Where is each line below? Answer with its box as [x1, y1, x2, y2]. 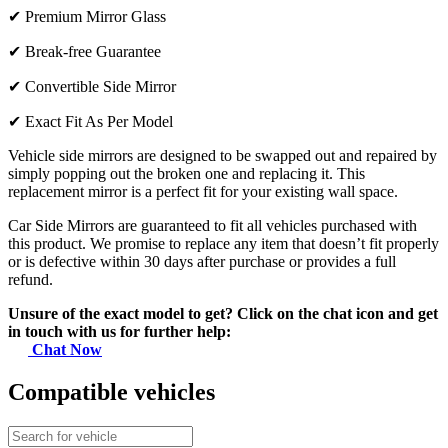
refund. [8, 271, 53, 289]
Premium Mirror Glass [25, 8, 166, 26]
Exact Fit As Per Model [25, 113, 173, 131]
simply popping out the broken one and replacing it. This [8, 165, 365, 183]
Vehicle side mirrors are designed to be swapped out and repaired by [8, 147, 437, 165]
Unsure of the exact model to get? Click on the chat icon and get [8, 305, 438, 323]
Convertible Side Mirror [25, 78, 176, 96]
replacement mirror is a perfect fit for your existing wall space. [8, 183, 398, 201]
